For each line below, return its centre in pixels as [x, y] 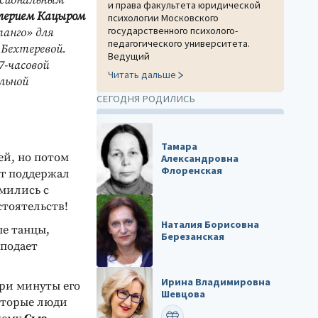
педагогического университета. [179, 43]
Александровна [200, 159]
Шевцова [183, 294]
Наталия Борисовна [210, 225]
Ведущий [129, 56]
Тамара [180, 147]
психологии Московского [163, 18]
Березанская [193, 237]
